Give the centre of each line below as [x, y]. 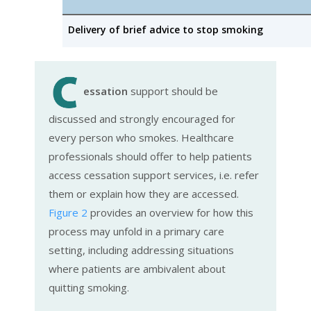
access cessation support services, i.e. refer [154, 175]
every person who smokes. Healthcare [141, 138]
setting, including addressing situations [141, 250]
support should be [173, 91]
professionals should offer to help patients [150, 157]
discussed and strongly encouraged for [142, 119]
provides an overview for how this [170, 213]
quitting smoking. [89, 288]
